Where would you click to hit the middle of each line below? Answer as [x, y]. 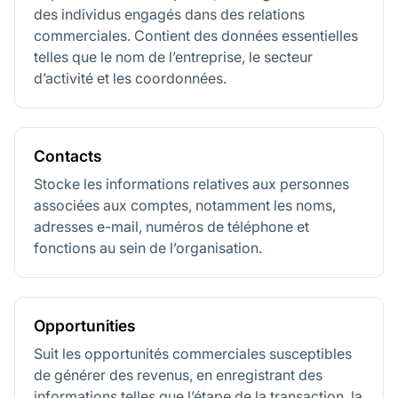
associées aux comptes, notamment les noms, [185, 206]
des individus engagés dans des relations [169, 15]
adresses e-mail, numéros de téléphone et [171, 227]
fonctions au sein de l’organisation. [148, 248]
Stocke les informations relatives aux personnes [191, 184]
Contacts [68, 156]
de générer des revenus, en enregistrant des [178, 374]
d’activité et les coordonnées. [130, 79]
